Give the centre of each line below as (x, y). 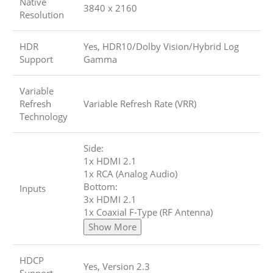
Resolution (42, 15)
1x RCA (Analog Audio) (130, 174)
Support (36, 59)
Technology (44, 117)
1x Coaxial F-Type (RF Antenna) (148, 212)
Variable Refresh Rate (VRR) (140, 104)
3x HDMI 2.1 (110, 200)
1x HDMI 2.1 (110, 161)
